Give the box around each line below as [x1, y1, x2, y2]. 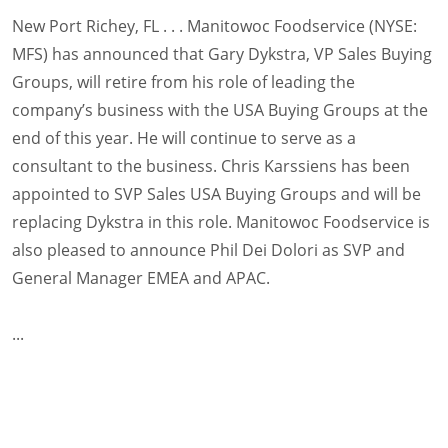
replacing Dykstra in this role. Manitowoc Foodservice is [12, 211, 430, 233]
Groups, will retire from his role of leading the [12, 71, 355, 93]
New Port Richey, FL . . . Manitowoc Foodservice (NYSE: [12, 15, 417, 37]
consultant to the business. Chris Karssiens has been [12, 155, 410, 177]
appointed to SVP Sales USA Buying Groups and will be [12, 183, 421, 205]
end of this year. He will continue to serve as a [12, 127, 356, 149]
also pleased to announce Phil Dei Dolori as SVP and [12, 239, 405, 261]
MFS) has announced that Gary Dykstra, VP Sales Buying [12, 43, 432, 65]
